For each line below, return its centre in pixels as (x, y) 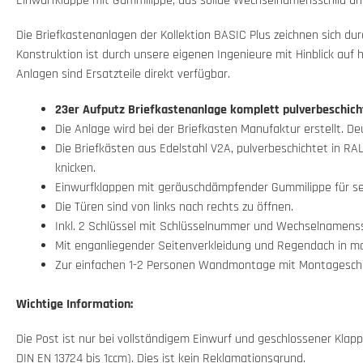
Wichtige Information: (75, 304)
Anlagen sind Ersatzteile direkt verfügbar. (123, 75)
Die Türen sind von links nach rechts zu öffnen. (174, 207)
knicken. (75, 168)
